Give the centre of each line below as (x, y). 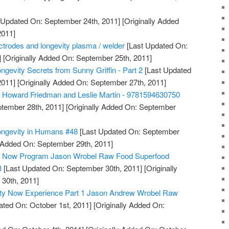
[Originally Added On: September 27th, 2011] (91, 82)
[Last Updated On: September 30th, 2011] (72, 168)
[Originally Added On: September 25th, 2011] (77, 58)
